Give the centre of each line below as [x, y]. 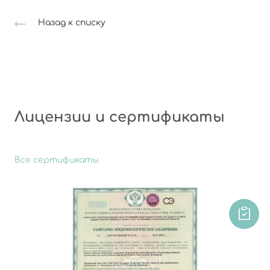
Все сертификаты [57, 160]
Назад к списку [72, 23]
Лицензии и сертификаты [120, 118]
